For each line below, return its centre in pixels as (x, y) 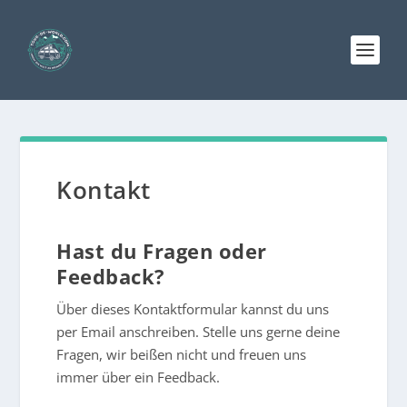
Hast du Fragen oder (162, 251)
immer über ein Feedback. (140, 377)
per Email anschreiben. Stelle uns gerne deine (199, 332)
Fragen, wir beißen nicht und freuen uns (182, 354)
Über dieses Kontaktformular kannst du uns (193, 309)
